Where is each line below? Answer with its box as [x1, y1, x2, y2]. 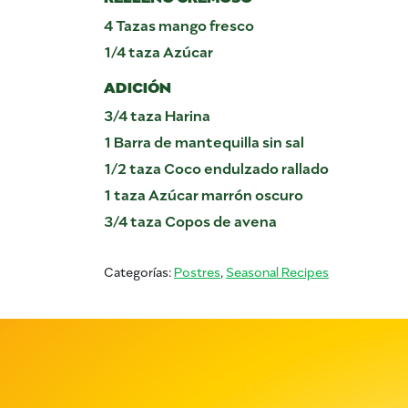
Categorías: [104, 261, 174, 280]
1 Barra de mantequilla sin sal [104, 129, 304, 150]
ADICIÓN [104, 75, 171, 96]
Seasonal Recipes [226, 261, 329, 280]
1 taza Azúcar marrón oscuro [104, 182, 303, 203]
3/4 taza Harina [104, 103, 210, 124]
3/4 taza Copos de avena [104, 209, 277, 229]
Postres [174, 261, 220, 280]
